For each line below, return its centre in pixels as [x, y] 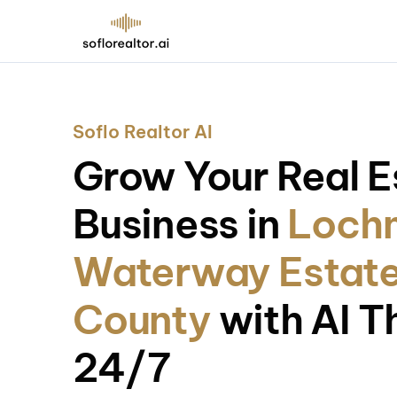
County [146, 319]
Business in [180, 224]
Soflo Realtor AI [143, 132]
